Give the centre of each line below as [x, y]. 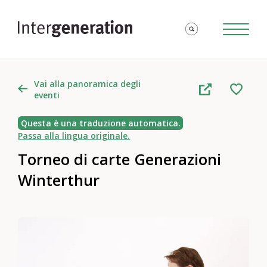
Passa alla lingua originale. [74, 136]
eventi [46, 95]
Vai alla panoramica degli [87, 84]
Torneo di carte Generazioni [120, 159]
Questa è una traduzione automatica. [100, 123]
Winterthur [59, 180]
